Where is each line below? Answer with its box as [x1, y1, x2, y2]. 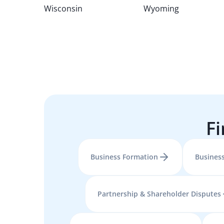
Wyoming [143, 3, 179, 14]
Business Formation [90, 152, 158, 161]
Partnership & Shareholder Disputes [97, 189, 221, 198]
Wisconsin [44, 3, 82, 14]
